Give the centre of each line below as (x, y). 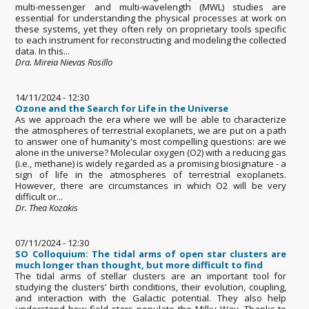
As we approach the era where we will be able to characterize (151, 119)
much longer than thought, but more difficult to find (139, 265)
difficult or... (39, 196)
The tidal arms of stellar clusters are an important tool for (151, 276)
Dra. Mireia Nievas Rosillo (64, 62)
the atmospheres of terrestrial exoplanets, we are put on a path (151, 130)
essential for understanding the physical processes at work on (151, 18)
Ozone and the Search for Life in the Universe (122, 108)
